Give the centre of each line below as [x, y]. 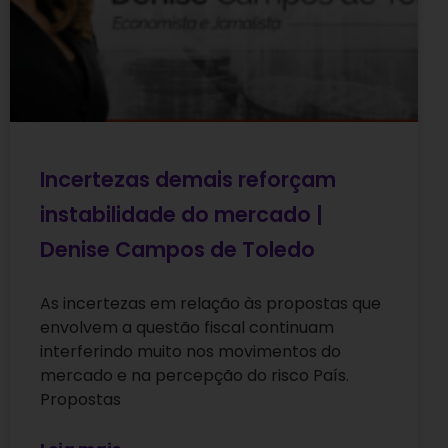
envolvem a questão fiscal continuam [187, 328]
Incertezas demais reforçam [188, 180]
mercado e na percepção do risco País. [194, 376]
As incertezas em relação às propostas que [210, 304]
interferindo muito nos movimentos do [190, 352]
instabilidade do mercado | [181, 215]
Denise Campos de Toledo [177, 250]
